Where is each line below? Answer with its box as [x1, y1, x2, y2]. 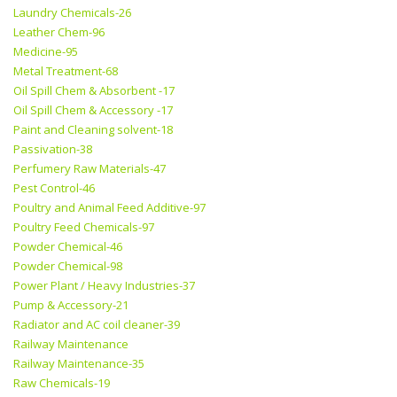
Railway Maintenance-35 [13, 355, 144, 372]
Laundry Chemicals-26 [13, 4, 131, 21]
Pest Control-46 [13, 180, 95, 197]
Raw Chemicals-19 [13, 375, 110, 392]
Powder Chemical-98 [13, 258, 122, 275]
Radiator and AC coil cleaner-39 [13, 316, 180, 333]
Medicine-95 [13, 43, 78, 60]
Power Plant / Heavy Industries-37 [13, 277, 195, 294]
